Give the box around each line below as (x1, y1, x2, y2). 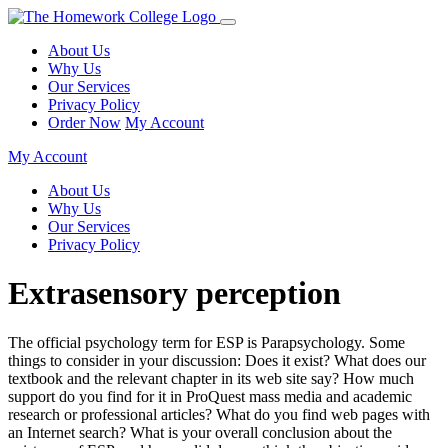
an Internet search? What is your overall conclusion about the (8, 423, 392, 441)
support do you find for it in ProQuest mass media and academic (8, 387, 412, 405)
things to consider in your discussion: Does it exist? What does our (8, 351, 426, 369)
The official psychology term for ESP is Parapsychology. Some (8, 333, 405, 351)
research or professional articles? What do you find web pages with (8, 405, 430, 423)
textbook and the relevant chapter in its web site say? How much (8, 369, 414, 387)
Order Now (48, 114, 121, 131)
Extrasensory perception (8, 275, 341, 312)
